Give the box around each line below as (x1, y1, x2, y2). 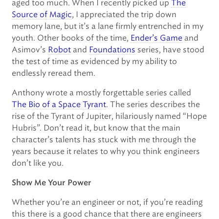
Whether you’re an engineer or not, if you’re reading (12, 197, 203, 207)
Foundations (89, 45, 135, 54)
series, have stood (135, 45, 204, 54)
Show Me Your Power (12, 179, 91, 187)
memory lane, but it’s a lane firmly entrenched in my (12, 22, 203, 31)
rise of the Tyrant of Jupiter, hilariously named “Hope (12, 111, 207, 121)
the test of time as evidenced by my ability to (12, 57, 177, 66)
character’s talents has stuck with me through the (12, 135, 196, 144)
